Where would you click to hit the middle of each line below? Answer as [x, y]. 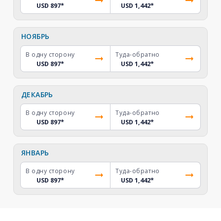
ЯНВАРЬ [35, 153]
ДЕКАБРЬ [37, 94]
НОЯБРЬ [35, 36]
